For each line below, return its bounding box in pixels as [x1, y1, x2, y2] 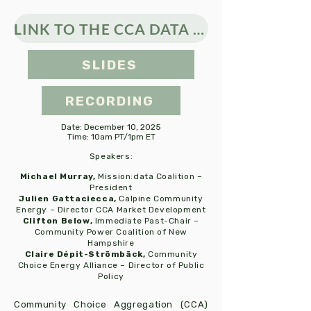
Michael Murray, [19, 171, 96, 181]
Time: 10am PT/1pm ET [67, 132, 155, 142]
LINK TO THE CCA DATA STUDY [193, 19, 205, 37]
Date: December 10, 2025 [61, 122, 161, 132]
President [90, 183, 133, 192]
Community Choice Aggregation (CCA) [14, 299, 208, 310]
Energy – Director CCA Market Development [16, 205, 206, 215]
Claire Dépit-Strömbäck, [24, 249, 148, 259]
